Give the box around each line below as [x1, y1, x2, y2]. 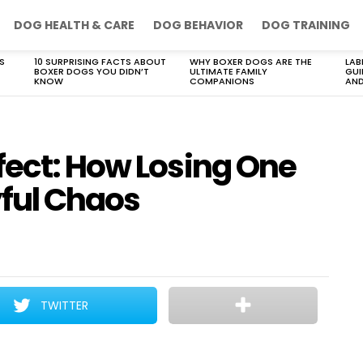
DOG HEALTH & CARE [14, 17, 135, 33]
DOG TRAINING [262, 17, 350, 33]
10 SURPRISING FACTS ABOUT [34, 55, 166, 68]
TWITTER [41, 297, 89, 314]
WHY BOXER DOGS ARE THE [190, 55, 312, 68]
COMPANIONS [190, 75, 254, 88]
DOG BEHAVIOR [153, 17, 243, 33]
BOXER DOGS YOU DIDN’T [34, 65, 149, 78]
